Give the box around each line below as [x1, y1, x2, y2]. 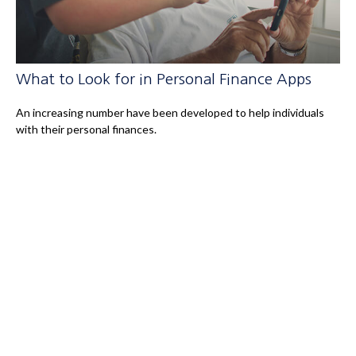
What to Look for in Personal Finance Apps [16, 71, 311, 87]
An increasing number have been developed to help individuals [16, 105, 324, 119]
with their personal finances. [16, 122, 157, 136]
